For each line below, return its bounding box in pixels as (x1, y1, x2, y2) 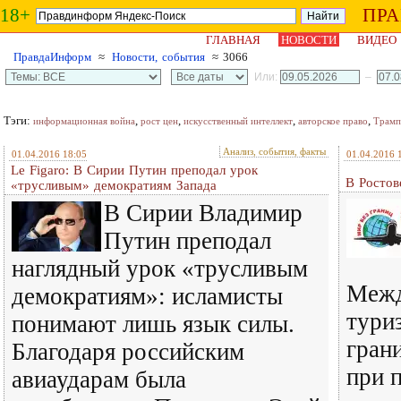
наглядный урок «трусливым (12, 255, 308, 282)
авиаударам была (12, 366, 186, 393)
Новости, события (112, 50, 205, 64)
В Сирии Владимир (104, 200, 303, 226)
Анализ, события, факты (223, 146, 326, 157)
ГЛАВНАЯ (206, 33, 260, 47)
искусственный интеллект (183, 115, 293, 126)
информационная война (33, 115, 135, 126)
